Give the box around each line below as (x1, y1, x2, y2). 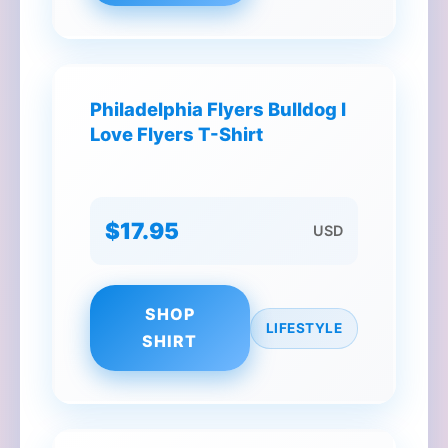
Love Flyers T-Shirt (90, 123, 263, 145)
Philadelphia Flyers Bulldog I (90, 98, 346, 120)
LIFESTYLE (265, 319, 342, 336)
